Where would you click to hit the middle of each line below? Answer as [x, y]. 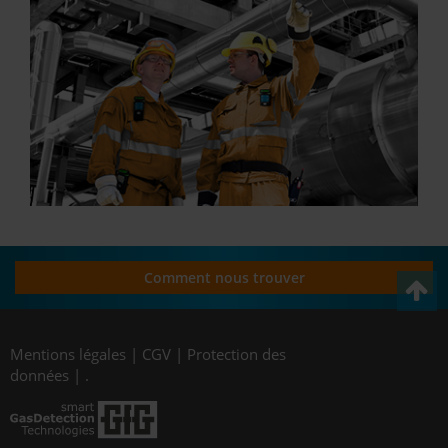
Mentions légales [68, 354]
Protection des [236, 354]
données [39, 375]
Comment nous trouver [224, 278]
